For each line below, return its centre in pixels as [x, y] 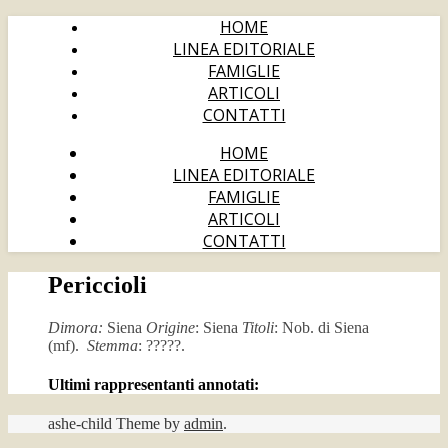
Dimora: [75, 327]
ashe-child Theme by [116, 424]
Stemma [112, 345]
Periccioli [97, 284]
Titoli [258, 327]
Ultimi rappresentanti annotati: [153, 385]
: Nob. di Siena [321, 327]
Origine [170, 327]
